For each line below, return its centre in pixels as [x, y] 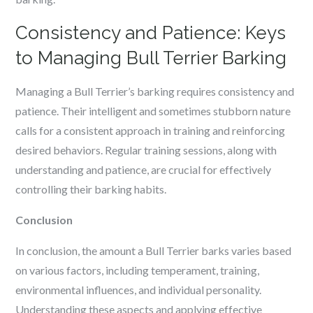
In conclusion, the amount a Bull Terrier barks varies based [154, 250]
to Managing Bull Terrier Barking [151, 58]
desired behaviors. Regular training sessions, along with [146, 150]
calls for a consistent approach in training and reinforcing [151, 130]
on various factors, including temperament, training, [138, 270]
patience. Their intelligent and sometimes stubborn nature [153, 111]
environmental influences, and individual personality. [139, 290]
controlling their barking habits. [91, 189]
